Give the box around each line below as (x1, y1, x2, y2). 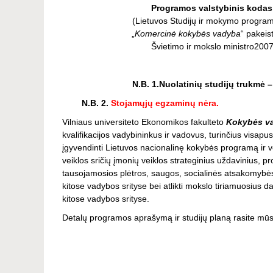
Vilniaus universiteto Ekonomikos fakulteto (62, 117, 226, 127)
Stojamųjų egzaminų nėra (111, 98, 216, 108)
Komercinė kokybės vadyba (134, 29, 241, 39)
